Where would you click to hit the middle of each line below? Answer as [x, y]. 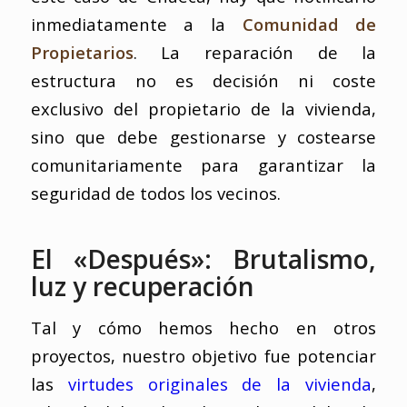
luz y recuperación [142, 286]
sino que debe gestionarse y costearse [203, 136]
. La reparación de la [255, 52]
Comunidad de [309, 24]
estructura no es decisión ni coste [203, 80]
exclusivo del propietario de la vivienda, [203, 108]
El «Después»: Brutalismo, [203, 258]
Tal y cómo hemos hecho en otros [203, 328]
